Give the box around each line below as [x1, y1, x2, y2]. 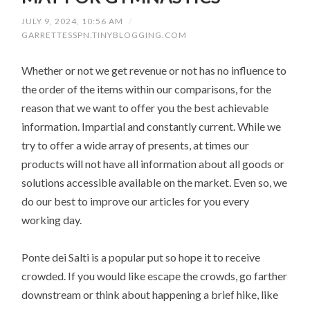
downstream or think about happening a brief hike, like [21, 288, 279, 302]
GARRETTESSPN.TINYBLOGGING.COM [21, 30, 188, 41]
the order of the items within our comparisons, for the [21, 82, 272, 96]
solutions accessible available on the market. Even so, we [21, 176, 288, 190]
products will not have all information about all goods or [21, 157, 285, 171]
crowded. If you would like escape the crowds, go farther [21, 269, 288, 283]
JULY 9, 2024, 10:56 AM [21, 16, 124, 27]
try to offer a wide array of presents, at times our [21, 138, 250, 152]
